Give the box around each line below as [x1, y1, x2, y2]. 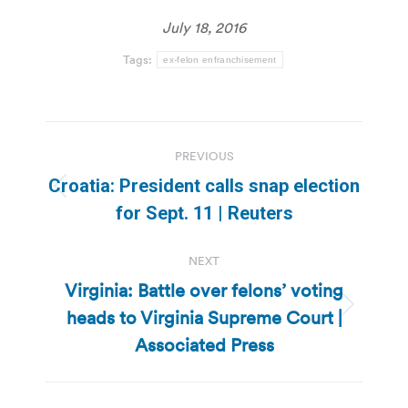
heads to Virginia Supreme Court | [66, 306, 342, 331]
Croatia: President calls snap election [48, 175, 360, 198]
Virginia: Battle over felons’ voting [65, 279, 343, 303]
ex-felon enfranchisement [163, 55, 277, 66]
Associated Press [134, 333, 274, 358]
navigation [45, 162, 192, 199]
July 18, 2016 [162, 18, 246, 37]
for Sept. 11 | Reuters [115, 202, 293, 225]
